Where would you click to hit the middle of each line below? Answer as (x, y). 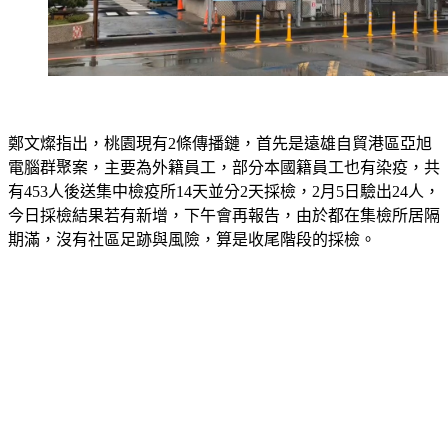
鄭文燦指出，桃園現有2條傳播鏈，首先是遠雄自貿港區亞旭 (220, 143)
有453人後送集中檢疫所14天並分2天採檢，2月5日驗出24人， (224, 191)
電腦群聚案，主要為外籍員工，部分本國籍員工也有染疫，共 (224, 167)
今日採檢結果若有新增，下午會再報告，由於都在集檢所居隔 (224, 215)
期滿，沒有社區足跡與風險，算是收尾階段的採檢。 (192, 239)
